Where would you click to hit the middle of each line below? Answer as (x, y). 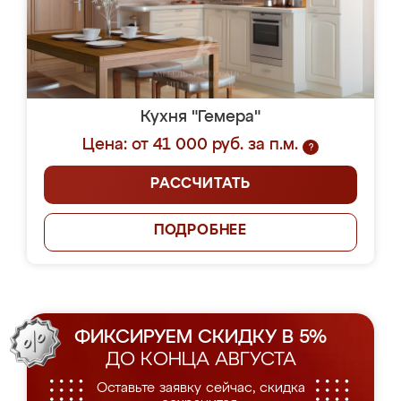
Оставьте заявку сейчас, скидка (200, 388)
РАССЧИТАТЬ (200, 184)
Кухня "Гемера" (200, 117)
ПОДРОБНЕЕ (200, 231)
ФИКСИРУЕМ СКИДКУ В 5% (200, 338)
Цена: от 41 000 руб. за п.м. (190, 145)
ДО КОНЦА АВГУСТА (200, 360)
